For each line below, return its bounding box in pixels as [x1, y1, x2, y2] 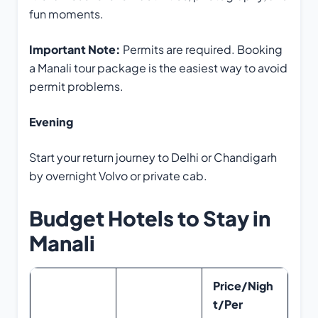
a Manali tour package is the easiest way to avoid [29, 60, 287, 76]
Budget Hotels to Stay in [29, 205, 270, 231]
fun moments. [29, 6, 104, 22]
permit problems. [29, 79, 124, 94]
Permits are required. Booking [121, 42, 283, 57]
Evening [29, 114, 73, 130]
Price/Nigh [213, 278, 273, 294]
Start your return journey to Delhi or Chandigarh [29, 150, 277, 165]
